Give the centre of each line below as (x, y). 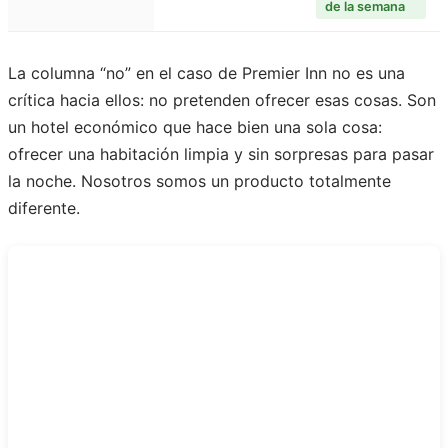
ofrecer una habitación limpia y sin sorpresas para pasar (221, 154)
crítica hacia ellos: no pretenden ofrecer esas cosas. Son (222, 100)
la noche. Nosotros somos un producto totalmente (199, 181)
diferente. (44, 208)
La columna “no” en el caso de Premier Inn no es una (206, 73)
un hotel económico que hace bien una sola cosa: (195, 127)
